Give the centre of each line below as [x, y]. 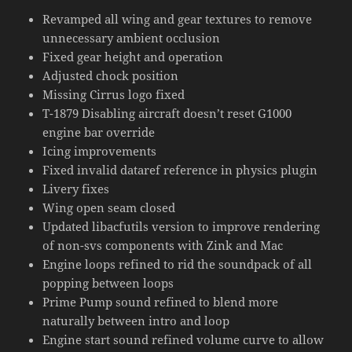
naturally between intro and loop [136, 320]
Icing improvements [100, 150]
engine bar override [99, 132]
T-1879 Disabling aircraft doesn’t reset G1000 [167, 113]
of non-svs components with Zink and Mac [163, 245]
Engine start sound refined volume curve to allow [183, 339]
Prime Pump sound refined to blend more [161, 301]
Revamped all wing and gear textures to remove [178, 18]
